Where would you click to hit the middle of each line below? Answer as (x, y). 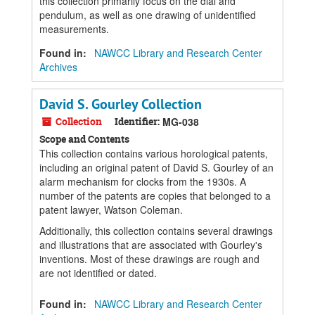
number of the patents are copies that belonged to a (155, 195)
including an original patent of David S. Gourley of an (156, 167)
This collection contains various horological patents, (154, 153)
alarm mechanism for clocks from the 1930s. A (143, 181)
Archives (58, 67)
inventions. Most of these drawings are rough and (149, 259)
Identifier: (137, 121)
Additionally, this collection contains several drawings (156, 231)
